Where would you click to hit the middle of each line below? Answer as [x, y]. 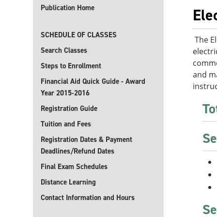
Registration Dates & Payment [86, 139]
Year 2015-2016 [65, 93]
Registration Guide [69, 108]
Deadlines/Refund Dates [77, 151]
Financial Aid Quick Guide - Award [93, 81]
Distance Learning [68, 182]
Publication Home [68, 8]
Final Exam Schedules [74, 167]
